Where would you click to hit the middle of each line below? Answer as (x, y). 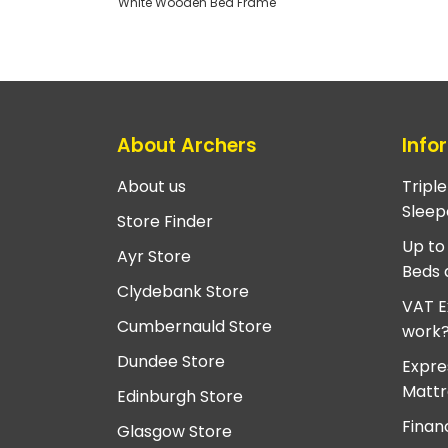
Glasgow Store (174, 432)
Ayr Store (154, 257)
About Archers (187, 145)
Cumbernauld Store (194, 327)
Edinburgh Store (180, 397)
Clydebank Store (183, 292)
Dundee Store (171, 362)
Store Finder (165, 222)
